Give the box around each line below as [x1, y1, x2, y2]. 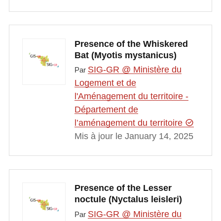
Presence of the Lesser [74, 183, 172, 193]
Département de [74, 104, 138, 114]
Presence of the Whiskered [74, 38, 188, 49]
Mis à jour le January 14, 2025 [74, 131, 193, 141]
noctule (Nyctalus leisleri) [74, 194, 182, 205]
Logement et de [74, 77, 136, 88]
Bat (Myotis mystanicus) [74, 50, 177, 60]
